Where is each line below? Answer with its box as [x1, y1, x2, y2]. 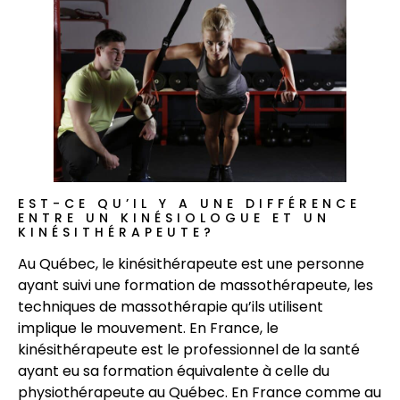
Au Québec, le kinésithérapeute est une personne [18, 254, 364, 275]
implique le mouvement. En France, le [18, 318, 279, 339]
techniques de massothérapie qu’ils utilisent [18, 296, 323, 318]
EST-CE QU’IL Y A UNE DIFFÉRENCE [18, 195, 361, 213]
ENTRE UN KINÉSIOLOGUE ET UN [18, 209, 330, 228]
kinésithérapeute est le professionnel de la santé [18, 339, 360, 361]
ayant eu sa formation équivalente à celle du [18, 361, 329, 382]
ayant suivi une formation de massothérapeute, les [18, 275, 373, 296]
